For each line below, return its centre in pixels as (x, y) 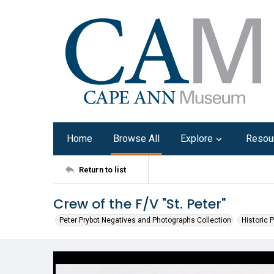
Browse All (136, 139)
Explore (197, 139)
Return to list (102, 169)
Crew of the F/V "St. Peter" (139, 204)
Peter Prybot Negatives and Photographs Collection (145, 220)
